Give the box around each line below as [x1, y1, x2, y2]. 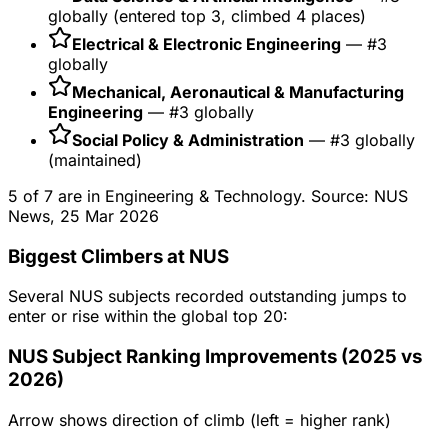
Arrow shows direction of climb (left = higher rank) [8, 409, 391, 430]
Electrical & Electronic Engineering [72, 33, 341, 54]
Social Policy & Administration [72, 129, 304, 150]
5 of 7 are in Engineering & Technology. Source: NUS [8, 185, 408, 206]
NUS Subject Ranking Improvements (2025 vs [8, 344, 422, 368]
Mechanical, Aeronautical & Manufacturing [72, 81, 404, 102]
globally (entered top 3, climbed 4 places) [48, 5, 366, 26]
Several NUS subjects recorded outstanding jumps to [8, 286, 407, 307]
